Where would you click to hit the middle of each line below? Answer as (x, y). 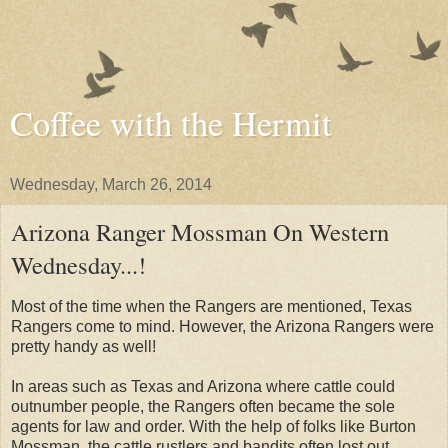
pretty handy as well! (83, 346)
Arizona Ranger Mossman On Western (200, 231)
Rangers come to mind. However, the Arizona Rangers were (222, 326)
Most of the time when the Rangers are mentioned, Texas (211, 306)
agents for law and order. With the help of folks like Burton (213, 426)
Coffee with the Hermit (171, 123)
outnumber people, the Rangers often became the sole (203, 406)
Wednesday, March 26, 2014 (111, 184)
